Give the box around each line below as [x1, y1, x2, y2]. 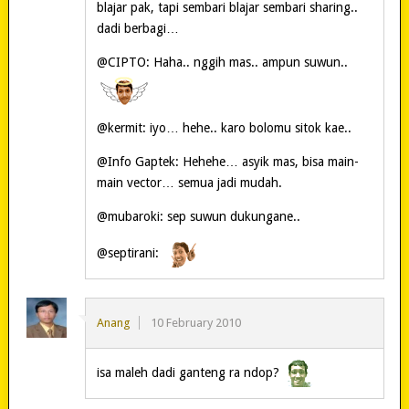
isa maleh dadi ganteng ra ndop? [96, 364, 283, 380]
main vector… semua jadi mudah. [96, 174, 282, 190]
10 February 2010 [150, 315, 241, 330]
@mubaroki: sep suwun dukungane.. [96, 208, 300, 224]
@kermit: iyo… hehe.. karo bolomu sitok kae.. [96, 120, 351, 135]
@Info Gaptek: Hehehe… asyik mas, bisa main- [96, 153, 359, 169]
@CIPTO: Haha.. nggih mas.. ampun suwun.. [96, 54, 348, 69]
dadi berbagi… [96, 20, 179, 36]
